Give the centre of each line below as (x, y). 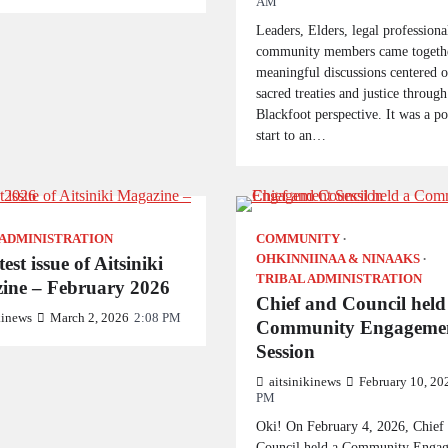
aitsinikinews (304, 382)
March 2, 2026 (89, 318)
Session (285, 351)
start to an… (290, 135)
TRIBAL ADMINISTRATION (338, 279)
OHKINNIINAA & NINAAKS (337, 259)
